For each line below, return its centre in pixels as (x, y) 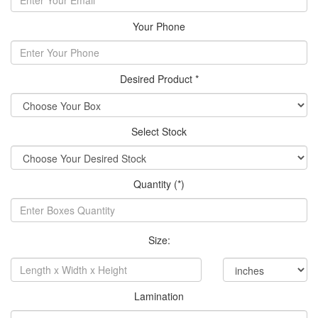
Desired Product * (159, 78)
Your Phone (159, 26)
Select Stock (159, 131)
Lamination (159, 296)
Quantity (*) (159, 183)
